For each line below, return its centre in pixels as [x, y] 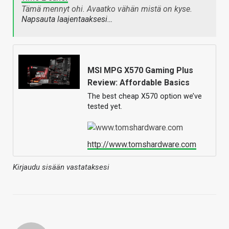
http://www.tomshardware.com [142, 144]
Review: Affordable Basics [139, 82]
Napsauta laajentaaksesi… [67, 19]
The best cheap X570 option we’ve [145, 96]
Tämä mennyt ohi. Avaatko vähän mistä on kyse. [107, 9]
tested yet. [105, 106]
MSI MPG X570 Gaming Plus [140, 70]
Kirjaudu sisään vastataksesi [61, 167]
